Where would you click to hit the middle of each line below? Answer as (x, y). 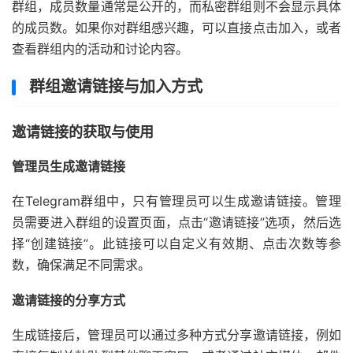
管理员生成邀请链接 (69, 167)
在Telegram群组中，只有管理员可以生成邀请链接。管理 (176, 201)
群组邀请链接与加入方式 (116, 87)
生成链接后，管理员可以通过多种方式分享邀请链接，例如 (176, 335)
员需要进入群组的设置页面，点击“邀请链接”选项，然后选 (176, 223)
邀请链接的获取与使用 (83, 132)
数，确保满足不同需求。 (81, 265)
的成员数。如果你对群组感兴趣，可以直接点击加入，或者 (176, 28)
